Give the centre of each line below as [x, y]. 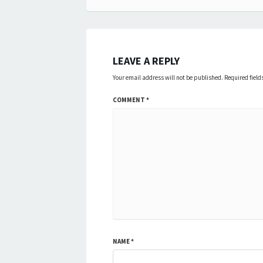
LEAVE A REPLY [146, 61]
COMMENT [129, 100]
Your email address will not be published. [168, 78]
